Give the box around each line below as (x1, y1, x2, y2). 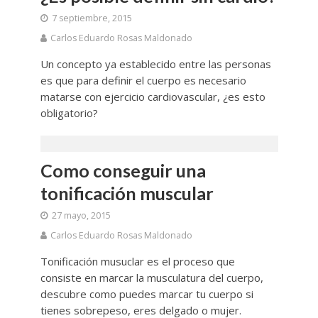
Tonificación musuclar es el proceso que (40, 253, 235, 268)
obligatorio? (40, 105, 98, 120)
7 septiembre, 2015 (51, 11, 132, 24)
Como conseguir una (40, 159, 206, 181)
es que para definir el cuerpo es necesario (40, 72, 246, 87)
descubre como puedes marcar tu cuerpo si (40, 286, 253, 301)
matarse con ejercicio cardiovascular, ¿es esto (40, 89, 265, 104)
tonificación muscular (40, 182, 214, 204)
